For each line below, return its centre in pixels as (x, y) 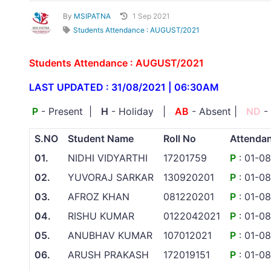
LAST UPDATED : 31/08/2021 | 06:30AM (124, 87)
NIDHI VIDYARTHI (108, 158)
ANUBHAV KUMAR (110, 236)
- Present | (70, 112)
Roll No (180, 139)
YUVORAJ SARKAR (111, 178)
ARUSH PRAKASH (108, 255)
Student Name (101, 139)
